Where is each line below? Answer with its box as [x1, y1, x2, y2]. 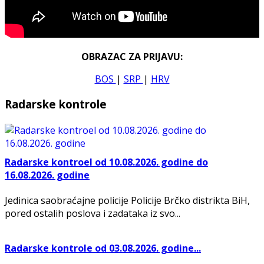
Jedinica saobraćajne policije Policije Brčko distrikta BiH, [5, 194, 250, 207]
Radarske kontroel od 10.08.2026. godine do [5, 155, 208, 169]
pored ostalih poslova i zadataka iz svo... [5, 207, 180, 220]
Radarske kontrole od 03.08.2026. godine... [5, 242, 201, 255]
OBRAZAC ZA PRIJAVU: [81, 49, 183, 63]
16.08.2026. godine [5, 168, 90, 181]
